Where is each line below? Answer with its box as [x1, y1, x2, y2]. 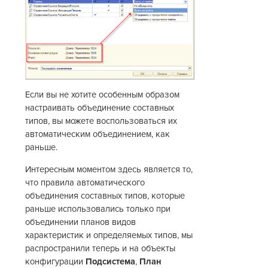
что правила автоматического [25, 177, 145, 188]
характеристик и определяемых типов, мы [25, 230, 193, 240]
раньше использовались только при [25, 203, 171, 214]
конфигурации [25, 256, 86, 267]
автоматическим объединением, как [25, 129, 170, 140]
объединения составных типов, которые [25, 190, 185, 201]
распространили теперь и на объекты [25, 243, 176, 254]
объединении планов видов [25, 217, 136, 227]
